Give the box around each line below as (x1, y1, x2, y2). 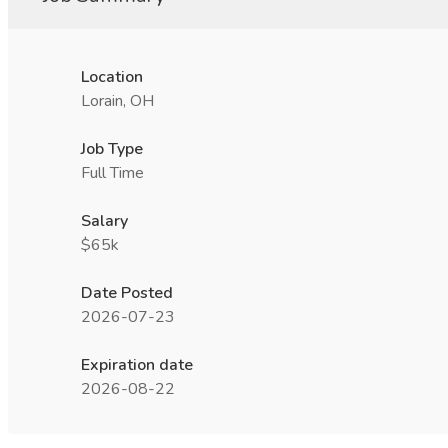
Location (81, 66, 143, 88)
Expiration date (81, 354, 193, 376)
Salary (81, 210, 128, 232)
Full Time (81, 162, 144, 184)
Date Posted (81, 282, 173, 304)
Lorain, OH (81, 90, 154, 112)
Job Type (81, 138, 143, 160)
